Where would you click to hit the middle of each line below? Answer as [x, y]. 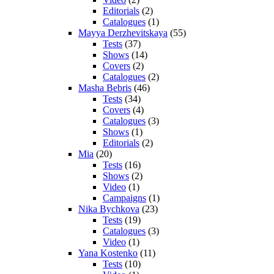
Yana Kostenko [108, 253]
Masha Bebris [105, 87]
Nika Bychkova [109, 209]
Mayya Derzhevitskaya [123, 32]
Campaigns [124, 198]
